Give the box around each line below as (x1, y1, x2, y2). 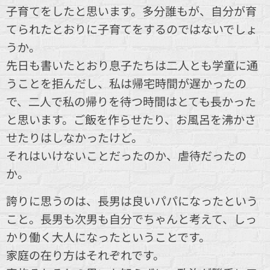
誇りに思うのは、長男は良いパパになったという (6, 192, 258, 209)
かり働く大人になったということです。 (6, 228, 210, 245)
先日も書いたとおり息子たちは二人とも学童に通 (6, 56, 258, 73)
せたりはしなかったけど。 (6, 128, 143, 145)
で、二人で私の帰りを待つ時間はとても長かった (6, 92, 256, 109)
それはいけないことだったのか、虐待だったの (6, 146, 246, 163)
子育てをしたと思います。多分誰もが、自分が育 (6, 2, 257, 19)
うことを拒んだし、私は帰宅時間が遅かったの (6, 74, 246, 91)
